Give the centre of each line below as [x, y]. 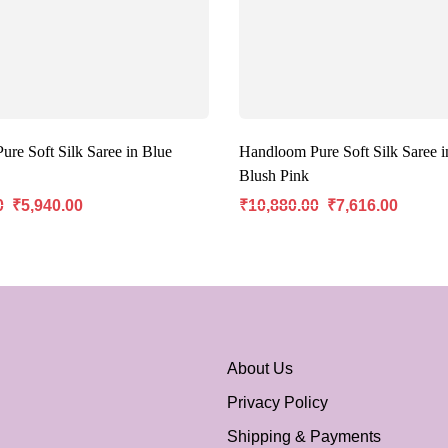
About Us [260, 369]
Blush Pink [274, 176]
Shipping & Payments [304, 437]
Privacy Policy [277, 403]
